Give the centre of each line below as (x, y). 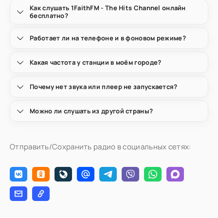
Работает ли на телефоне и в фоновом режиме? (108, 38)
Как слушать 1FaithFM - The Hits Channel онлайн (108, 8)
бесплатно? (49, 16)
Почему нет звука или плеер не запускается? (104, 87)
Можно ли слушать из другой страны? (91, 111)
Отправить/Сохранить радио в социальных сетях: (100, 147)
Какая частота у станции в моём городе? (96, 62)
